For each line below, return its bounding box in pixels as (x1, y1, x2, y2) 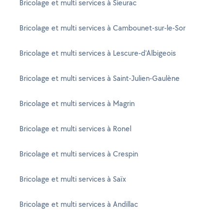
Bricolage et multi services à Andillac (19, 199, 138, 209)
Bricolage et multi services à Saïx (19, 174, 126, 184)
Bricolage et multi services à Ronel (19, 124, 131, 134)
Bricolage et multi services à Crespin (19, 149, 138, 159)
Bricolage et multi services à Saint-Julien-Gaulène (19, 73, 180, 83)
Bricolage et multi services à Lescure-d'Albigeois (19, 48, 176, 58)
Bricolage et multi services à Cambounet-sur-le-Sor (19, 23, 186, 33)
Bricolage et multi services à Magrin (19, 98, 135, 108)
